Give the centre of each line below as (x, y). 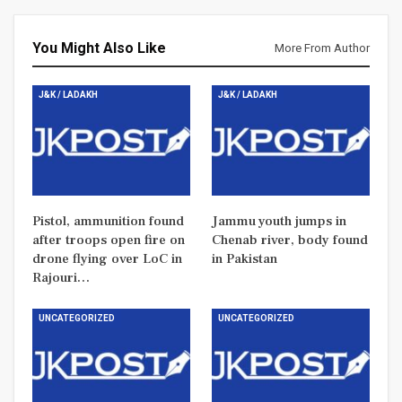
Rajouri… (61, 278)
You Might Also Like (99, 48)
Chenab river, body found (290, 240)
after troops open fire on (109, 240)
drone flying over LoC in (107, 259)
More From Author (322, 48)
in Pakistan (245, 259)
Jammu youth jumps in (279, 222)
